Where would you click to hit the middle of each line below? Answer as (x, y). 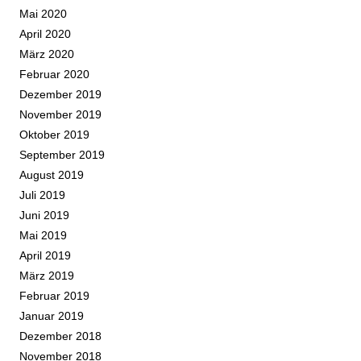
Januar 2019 (52, 316)
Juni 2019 (44, 216)
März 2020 (47, 54)
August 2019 (52, 175)
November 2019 (60, 115)
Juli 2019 (42, 195)
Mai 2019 (43, 236)
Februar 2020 (54, 75)
